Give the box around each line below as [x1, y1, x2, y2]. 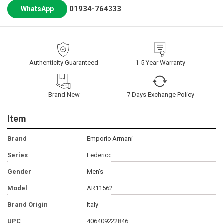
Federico [86, 151, 112, 159]
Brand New [48, 91, 80, 99]
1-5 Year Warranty [135, 59, 185, 67]
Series [7, 151, 28, 159]
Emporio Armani [86, 135, 133, 143]
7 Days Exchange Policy [127, 91, 194, 99]
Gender [7, 168, 31, 176]
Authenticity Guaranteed [29, 59, 98, 67]
